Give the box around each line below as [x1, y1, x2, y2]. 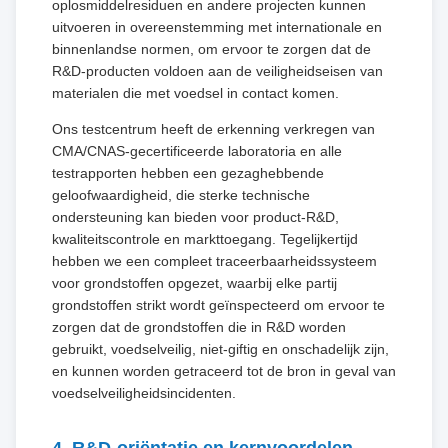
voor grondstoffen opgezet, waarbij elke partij [52, 274, 337, 291]
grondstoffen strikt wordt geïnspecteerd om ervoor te [52, 296, 385, 313]
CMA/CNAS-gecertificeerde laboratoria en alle [52, 142, 342, 159]
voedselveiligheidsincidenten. [52, 384, 236, 401]
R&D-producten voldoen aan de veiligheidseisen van [52, 62, 383, 79]
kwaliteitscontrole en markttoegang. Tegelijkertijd [52, 230, 358, 247]
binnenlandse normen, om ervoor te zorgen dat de [52, 40, 371, 57]
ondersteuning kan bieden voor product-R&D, [52, 208, 339, 225]
